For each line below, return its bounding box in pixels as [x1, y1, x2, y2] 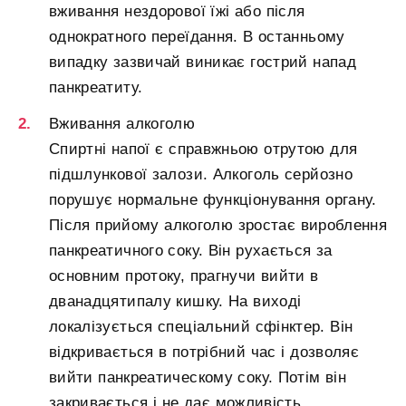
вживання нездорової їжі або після [49, 3, 305, 21]
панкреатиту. [49, 79, 143, 97]
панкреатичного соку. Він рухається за [49, 242, 333, 260]
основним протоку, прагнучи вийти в [49, 267, 319, 285]
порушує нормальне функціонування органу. [49, 191, 377, 209]
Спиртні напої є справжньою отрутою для [49, 140, 358, 159]
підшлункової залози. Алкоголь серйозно [49, 166, 353, 184]
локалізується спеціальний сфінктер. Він [49, 318, 353, 336]
